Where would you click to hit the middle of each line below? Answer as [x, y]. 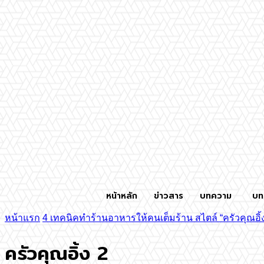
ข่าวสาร [169, 196]
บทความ [216, 196]
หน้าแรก [22, 218]
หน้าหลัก [122, 196]
